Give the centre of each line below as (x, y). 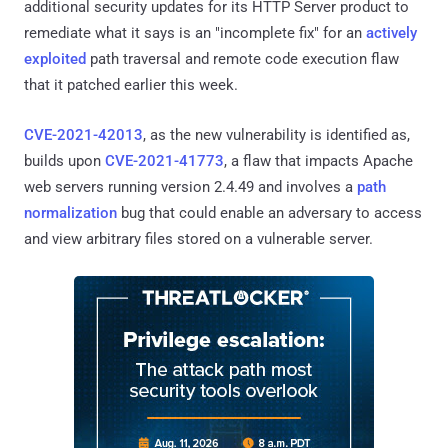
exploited (55, 58)
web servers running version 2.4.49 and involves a (190, 186)
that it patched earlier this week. (131, 84)
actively (391, 32)
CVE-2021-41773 (164, 160)
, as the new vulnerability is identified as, (276, 134)
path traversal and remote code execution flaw (242, 58)
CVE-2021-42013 (83, 134)
